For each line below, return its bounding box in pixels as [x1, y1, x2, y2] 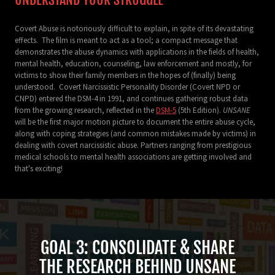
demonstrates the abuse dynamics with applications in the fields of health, [15, 46, 259, 57]
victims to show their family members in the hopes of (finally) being [15, 69, 236, 80]
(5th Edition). [176, 104, 223, 115]
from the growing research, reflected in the [15, 104, 156, 115]
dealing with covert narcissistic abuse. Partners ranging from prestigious [15, 139, 251, 150]
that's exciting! [15, 163, 63, 174]
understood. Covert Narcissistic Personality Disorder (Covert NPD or [15, 81, 240, 92]
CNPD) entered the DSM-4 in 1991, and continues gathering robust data [15, 93, 248, 104]
